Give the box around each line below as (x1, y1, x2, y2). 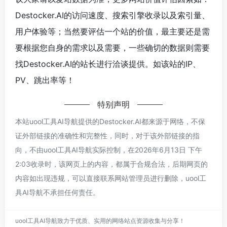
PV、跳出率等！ (15, 74, 74, 85)
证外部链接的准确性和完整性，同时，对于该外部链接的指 (15, 131, 200, 140)
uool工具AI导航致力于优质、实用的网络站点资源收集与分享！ (15, 216, 185, 224)
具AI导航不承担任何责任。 (15, 187, 100, 197)
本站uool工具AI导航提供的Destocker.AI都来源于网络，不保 (15, 117, 205, 126)
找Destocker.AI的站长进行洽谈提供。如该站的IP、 (15, 58, 201, 69)
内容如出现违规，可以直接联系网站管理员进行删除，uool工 (15, 173, 206, 182)
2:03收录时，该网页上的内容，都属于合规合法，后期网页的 (15, 159, 208, 168)
